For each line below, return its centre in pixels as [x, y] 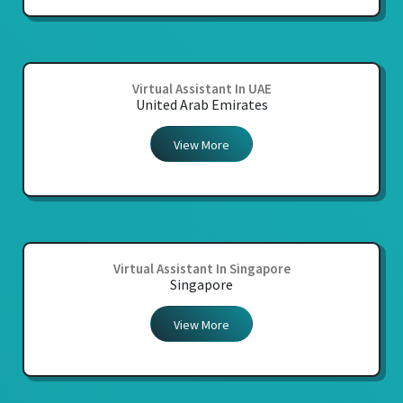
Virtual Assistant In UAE [201, 89]
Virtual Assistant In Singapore [201, 269]
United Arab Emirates [201, 105]
